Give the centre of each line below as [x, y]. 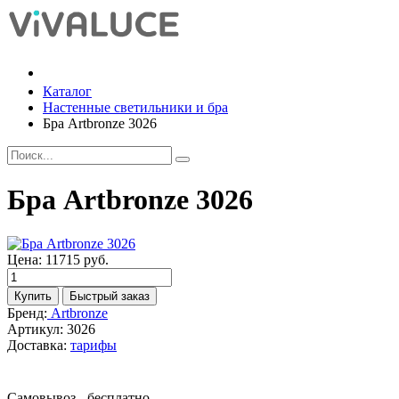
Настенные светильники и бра [135, 107]
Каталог [67, 91]
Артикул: [37, 329]
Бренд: [27, 313]
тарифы [94, 345]
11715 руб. [77, 259]
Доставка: [39, 345]
